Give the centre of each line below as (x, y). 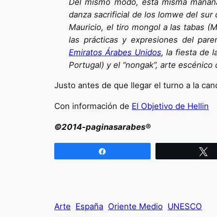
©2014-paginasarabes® (102, 127)
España (89, 206)
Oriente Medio (135, 206)
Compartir (129, 151)
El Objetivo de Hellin (170, 106)
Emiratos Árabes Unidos (115, 52)
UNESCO (185, 206)
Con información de (93, 106)
